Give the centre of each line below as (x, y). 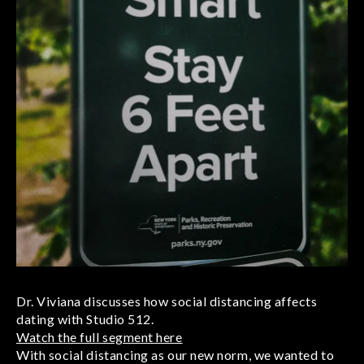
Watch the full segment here (100, 336)
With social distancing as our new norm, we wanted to (175, 354)
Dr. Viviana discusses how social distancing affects (167, 301)
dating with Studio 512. (85, 318)
